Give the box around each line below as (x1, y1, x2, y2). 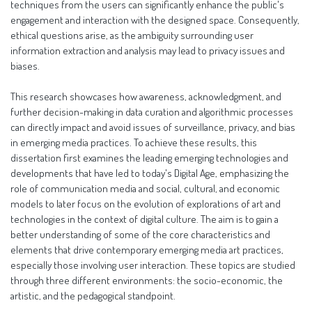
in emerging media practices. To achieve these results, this (10, 135, 257, 149)
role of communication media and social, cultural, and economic (10, 181, 280, 195)
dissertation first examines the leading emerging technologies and (10, 150, 288, 164)
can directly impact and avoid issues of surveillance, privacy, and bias (10, 120, 295, 134)
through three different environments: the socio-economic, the (10, 273, 283, 287)
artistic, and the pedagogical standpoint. (10, 288, 175, 302)
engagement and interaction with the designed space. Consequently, (10, 13, 299, 26)
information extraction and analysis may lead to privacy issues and (10, 43, 285, 57)
